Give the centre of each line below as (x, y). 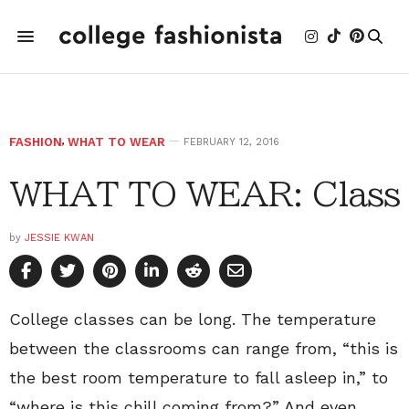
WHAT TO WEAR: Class (204, 194)
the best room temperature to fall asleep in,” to (199, 378)
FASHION (36, 142)
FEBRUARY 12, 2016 (231, 142)
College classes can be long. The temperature (193, 319)
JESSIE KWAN (59, 238)
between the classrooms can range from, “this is (204, 348)
